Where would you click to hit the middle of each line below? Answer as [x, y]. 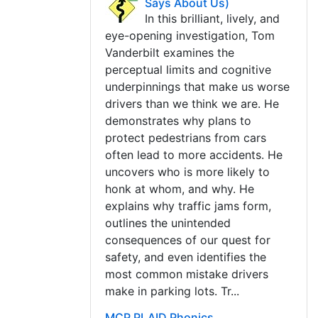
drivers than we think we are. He [192, 104]
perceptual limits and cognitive [188, 70]
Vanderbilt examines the [170, 53]
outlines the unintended [168, 223]
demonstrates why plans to [178, 121]
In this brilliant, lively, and [212, 18]
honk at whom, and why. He [180, 189]
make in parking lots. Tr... [172, 291]
